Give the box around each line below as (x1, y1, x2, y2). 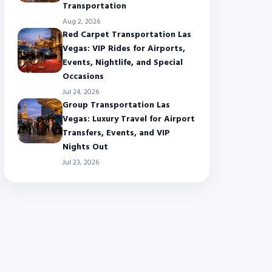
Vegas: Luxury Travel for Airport (63, 112, 195, 126)
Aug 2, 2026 (63, 16, 100, 28)
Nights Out (63, 140, 108, 154)
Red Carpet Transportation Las (63, 28, 191, 42)
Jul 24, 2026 (63, 86, 99, 98)
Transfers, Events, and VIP (63, 126, 170, 140)
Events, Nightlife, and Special (63, 56, 183, 70)
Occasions (63, 70, 104, 84)
